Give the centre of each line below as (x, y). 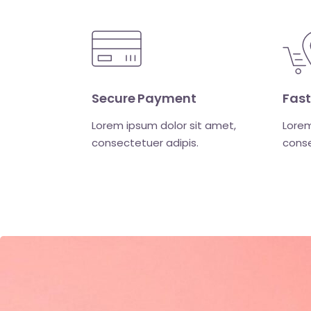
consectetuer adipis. (145, 143)
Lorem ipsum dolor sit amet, (164, 126)
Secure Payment (144, 99)
